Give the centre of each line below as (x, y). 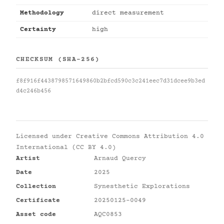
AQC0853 (108, 214)
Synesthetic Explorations (142, 186)
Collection (36, 186)
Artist (28, 158)
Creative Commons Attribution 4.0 (140, 136)
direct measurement (128, 13)
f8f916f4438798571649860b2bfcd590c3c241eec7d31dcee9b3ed (110, 81)
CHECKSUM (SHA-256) (58, 59)
